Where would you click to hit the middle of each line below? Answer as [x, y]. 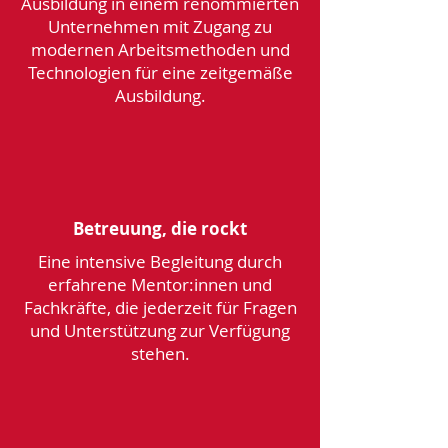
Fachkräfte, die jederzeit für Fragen [160, 307]
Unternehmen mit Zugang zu [160, 26]
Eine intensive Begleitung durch [160, 261]
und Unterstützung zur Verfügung [160, 330]
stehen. [160, 353]
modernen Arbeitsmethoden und [160, 49]
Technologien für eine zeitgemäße [160, 72]
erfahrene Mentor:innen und [160, 284]
